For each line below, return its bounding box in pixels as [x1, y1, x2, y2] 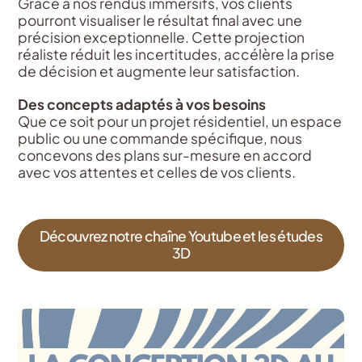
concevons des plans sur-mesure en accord [18, 146, 313, 165]
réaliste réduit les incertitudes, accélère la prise [18, 45, 335, 64]
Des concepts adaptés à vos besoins [18, 95, 267, 114]
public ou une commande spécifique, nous [18, 129, 303, 148]
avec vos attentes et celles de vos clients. [18, 163, 297, 182]
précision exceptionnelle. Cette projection [18, 28, 305, 47]
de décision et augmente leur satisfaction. [18, 62, 301, 81]
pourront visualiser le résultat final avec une [18, 11, 303, 30]
